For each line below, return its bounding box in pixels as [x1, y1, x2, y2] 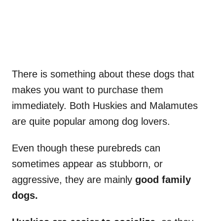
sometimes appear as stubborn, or [12, 158, 163, 170]
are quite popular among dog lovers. [12, 116, 170, 127]
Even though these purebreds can [12, 143, 160, 154]
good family [135, 174, 191, 185]
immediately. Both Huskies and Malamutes [12, 100, 198, 111]
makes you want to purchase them [12, 84, 163, 96]
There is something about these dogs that [12, 69, 194, 80]
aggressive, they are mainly [12, 174, 135, 185]
